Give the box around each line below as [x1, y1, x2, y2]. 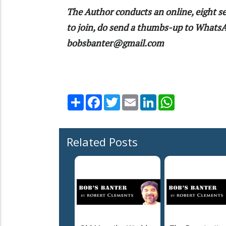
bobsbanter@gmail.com [67, 37, 164, 49]
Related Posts [67, 134, 138, 150]
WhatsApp [175, 93, 210, 104]
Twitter [120, 93, 146, 104]
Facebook [102, 93, 135, 104]
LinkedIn [156, 93, 185, 104]
